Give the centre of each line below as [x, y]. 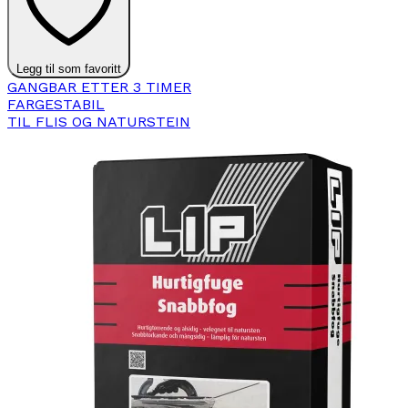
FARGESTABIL [56, 105]
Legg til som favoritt [69, 69]
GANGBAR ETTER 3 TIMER [99, 87]
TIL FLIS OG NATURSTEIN [99, 122]
